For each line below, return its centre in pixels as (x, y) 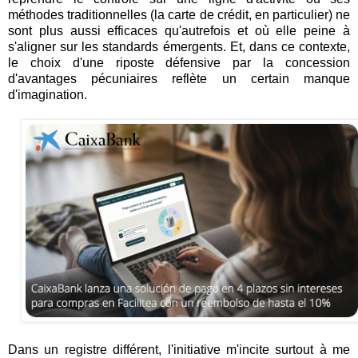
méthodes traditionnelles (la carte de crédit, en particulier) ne (179, 14)
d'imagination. (48, 94)
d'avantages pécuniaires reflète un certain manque (179, 78)
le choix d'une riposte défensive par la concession (179, 62)
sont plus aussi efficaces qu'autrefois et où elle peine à (179, 30)
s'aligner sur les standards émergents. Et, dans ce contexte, (179, 46)
